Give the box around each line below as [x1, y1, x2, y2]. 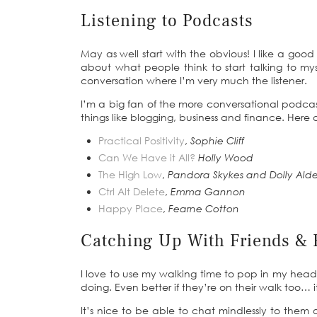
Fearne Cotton [168, 202, 239, 215]
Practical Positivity [98, 134, 185, 147]
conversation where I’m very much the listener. [81, 74, 307, 87]
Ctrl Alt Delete [98, 185, 165, 198]
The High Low [98, 168, 162, 181]
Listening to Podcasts [81, 10, 253, 33]
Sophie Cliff [190, 134, 244, 147]
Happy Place [98, 202, 163, 215]
